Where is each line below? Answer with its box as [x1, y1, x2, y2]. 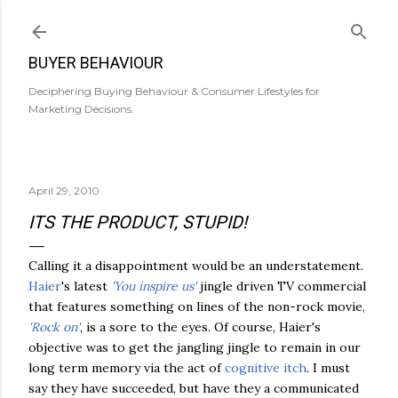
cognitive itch [225, 360, 306, 376]
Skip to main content [126, 11, 272, 34]
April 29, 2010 [28, 184, 99, 197]
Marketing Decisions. [28, 102, 134, 115]
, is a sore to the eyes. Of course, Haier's [80, 319, 321, 335]
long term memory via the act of [28, 360, 225, 376]
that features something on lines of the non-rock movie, [28, 298, 365, 314]
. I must [306, 360, 350, 376]
